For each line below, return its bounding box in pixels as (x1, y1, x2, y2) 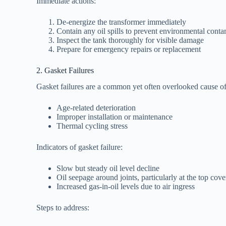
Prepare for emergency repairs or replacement (56, 44, 201, 53)
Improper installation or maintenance (56, 112, 173, 122)
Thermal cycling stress (56, 122, 128, 131)
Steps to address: (36, 203, 89, 212)
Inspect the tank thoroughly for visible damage (56, 35, 204, 44)
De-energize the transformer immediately (56, 17, 186, 26)
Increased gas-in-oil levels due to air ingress (56, 182, 195, 191)
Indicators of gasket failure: (36, 143, 123, 152)
